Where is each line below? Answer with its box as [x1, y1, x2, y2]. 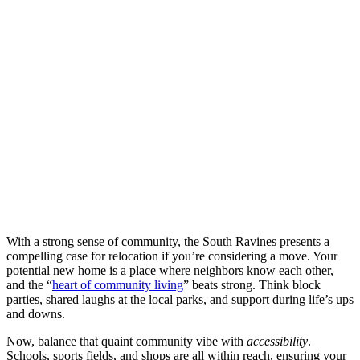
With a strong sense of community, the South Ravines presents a [6, 234, 329, 248]
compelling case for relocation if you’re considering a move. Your [6, 248, 337, 263]
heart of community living [52, 277, 183, 292]
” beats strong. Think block [183, 277, 321, 292]
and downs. [6, 306, 65, 321]
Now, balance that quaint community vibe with [6, 333, 247, 348]
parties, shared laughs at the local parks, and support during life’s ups [6, 292, 354, 306]
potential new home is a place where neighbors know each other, [6, 263, 333, 277]
